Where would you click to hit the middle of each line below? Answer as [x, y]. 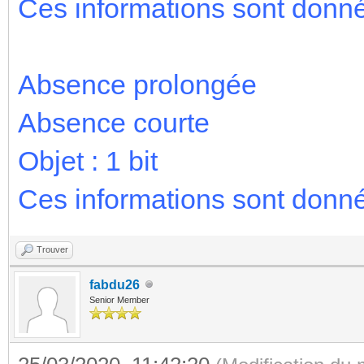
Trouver [52, 249]
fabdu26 [115, 284]
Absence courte [114, 122]
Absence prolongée [137, 84]
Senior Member [119, 299]
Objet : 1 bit [88, 160]
